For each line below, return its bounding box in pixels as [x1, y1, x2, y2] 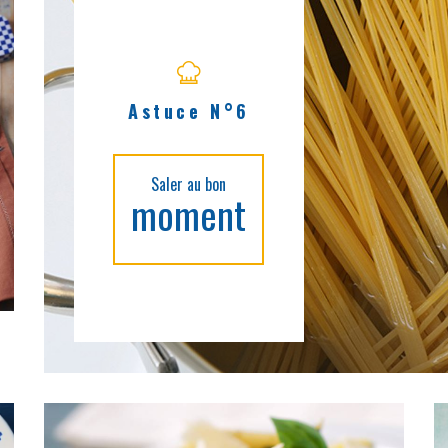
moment [131, 185, 247, 242]
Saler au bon [151, 171, 227, 196]
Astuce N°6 [127, 97, 250, 124]
